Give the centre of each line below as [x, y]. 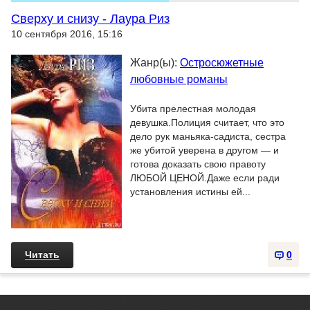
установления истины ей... [190, 192]
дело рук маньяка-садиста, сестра [208, 136]
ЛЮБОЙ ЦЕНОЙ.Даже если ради [205, 178]
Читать [42, 255]
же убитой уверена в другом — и [204, 150]
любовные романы [179, 79]
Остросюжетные [222, 63]
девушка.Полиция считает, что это [207, 122]
